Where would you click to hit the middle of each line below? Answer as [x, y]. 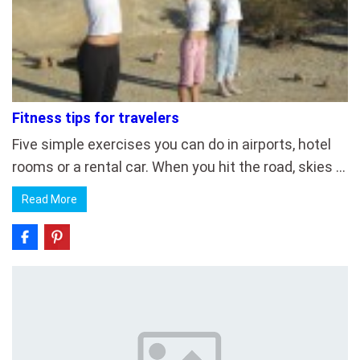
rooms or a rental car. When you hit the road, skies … [179, 167]
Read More [49, 199]
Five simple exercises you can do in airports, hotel [172, 144]
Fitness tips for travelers [96, 118]
